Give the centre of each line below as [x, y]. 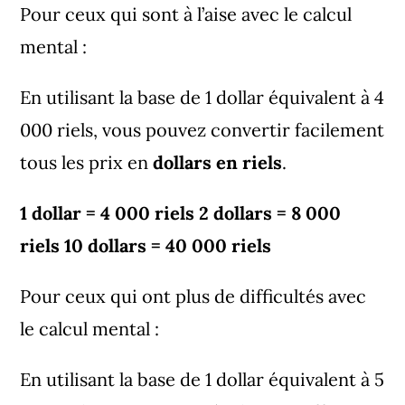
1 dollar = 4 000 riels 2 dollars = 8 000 [181, 212]
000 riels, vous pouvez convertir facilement [202, 129]
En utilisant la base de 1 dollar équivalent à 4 [202, 97]
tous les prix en [85, 162]
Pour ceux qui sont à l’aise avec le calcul [186, 14]
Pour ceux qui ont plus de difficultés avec [193, 296]
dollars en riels [218, 162]
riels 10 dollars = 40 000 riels [146, 245]
